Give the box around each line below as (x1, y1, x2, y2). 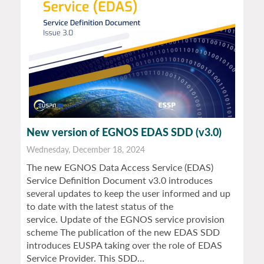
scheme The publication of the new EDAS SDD (27, 226, 220, 238)
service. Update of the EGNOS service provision (27, 213, 225, 225)
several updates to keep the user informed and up (27, 187, 230, 199)
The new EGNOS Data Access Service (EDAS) (27, 161, 213, 173)
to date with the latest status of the (27, 200, 173, 212)
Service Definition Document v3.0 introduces (27, 174, 213, 186)
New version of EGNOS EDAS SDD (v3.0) (27, 126, 222, 139)
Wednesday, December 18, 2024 (27, 144, 145, 155)
